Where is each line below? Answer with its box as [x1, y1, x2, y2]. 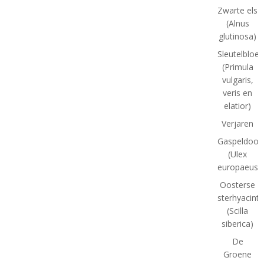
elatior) [224, 100, 252, 111]
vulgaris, [222, 74, 253, 85]
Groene [223, 248, 252, 260]
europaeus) [217, 161, 261, 173]
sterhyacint [217, 192, 259, 203]
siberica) [222, 217, 254, 229]
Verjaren [222, 117, 254, 129]
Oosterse [220, 179, 256, 190]
